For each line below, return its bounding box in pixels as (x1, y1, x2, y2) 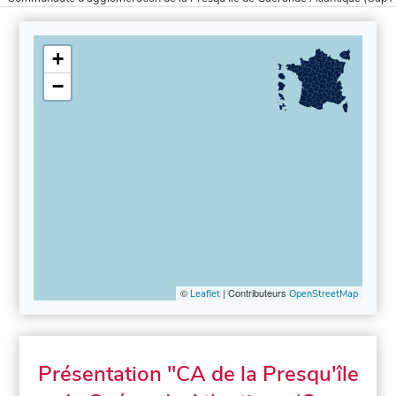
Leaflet (189, 287, 220, 301)
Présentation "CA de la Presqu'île (37, 360, 359, 388)
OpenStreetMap (288, 287, 358, 301)
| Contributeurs (219, 286, 289, 300)
